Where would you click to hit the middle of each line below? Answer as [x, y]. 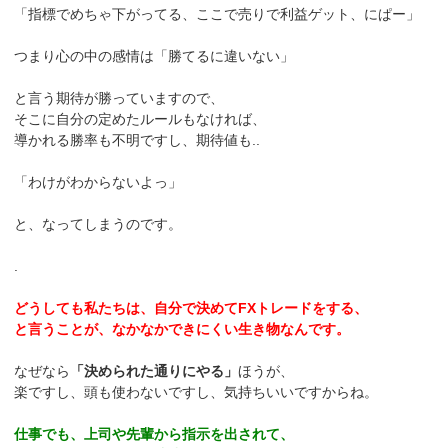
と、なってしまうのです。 [98, 224]
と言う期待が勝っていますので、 [119, 98]
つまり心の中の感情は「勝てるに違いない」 [154, 56]
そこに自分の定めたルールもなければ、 [140, 119]
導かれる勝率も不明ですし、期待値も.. [137, 140]
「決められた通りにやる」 [154, 371]
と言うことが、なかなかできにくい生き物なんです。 [182, 329]
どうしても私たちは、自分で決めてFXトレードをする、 [191, 308]
